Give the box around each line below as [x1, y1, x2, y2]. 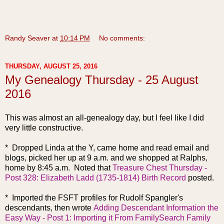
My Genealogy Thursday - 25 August [5, 73, 198, 86]
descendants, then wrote [5, 203, 93, 212]
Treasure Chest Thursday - [112, 163, 207, 172]
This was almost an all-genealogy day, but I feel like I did [5, 113, 204, 122]
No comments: [99, 34, 145, 42]
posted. [186, 173, 214, 182]
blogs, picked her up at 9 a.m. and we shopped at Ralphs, [5, 153, 207, 162]
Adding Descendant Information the [93, 203, 218, 212]
